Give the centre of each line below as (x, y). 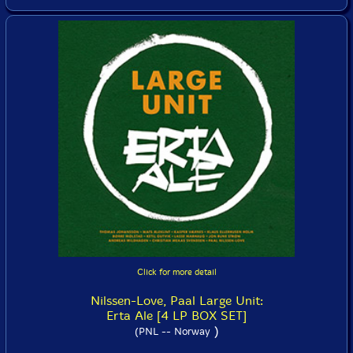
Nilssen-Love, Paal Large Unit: (176, 301)
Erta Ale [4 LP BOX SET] (176, 316)
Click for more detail (176, 272)
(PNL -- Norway (172, 331)
